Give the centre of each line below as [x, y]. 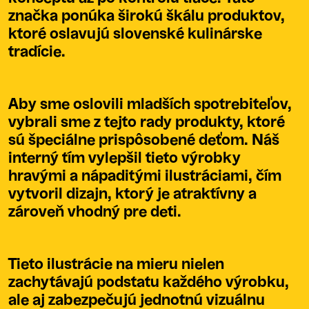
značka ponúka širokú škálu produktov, [147, 16]
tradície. [37, 52]
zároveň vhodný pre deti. [95, 212]
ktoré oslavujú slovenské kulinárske [135, 34]
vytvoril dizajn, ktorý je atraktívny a [132, 194]
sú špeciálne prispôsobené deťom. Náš [144, 140]
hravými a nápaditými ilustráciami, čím [145, 176]
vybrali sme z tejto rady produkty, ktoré [147, 122]
